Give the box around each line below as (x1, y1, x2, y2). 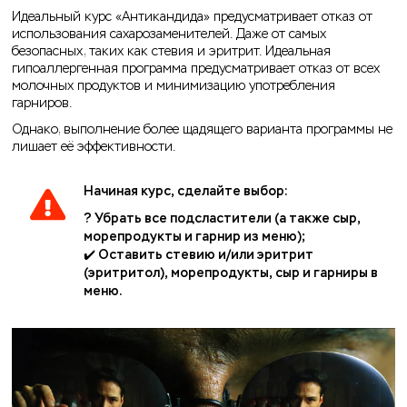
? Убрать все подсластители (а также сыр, (83, 211, 361, 227)
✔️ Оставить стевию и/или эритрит (83, 247, 313, 263)
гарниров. (12, 95, 75, 112)
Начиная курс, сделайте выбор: (83, 184, 291, 200)
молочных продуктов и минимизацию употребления (12, 78, 335, 94)
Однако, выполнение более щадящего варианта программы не (12, 122, 392, 138)
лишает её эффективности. (12, 139, 175, 155)
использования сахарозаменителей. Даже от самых (12, 26, 326, 43)
